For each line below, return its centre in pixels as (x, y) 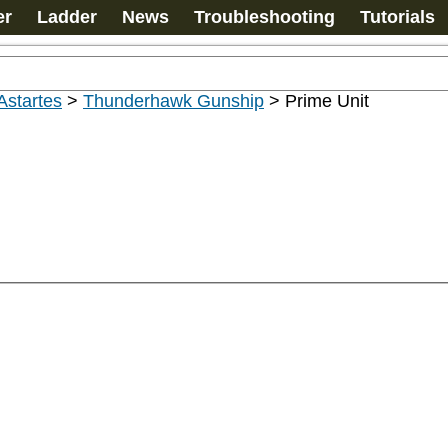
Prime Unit (327, 101)
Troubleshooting (264, 17)
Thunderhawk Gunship (173, 101)
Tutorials (397, 17)
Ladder (67, 17)
